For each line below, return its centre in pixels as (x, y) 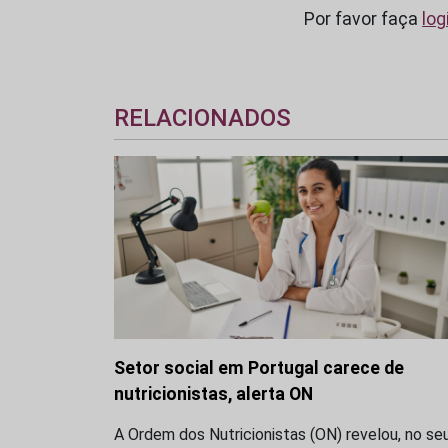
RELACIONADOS (202, 117)
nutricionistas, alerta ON (213, 393)
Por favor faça (363, 19)
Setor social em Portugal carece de (259, 367)
